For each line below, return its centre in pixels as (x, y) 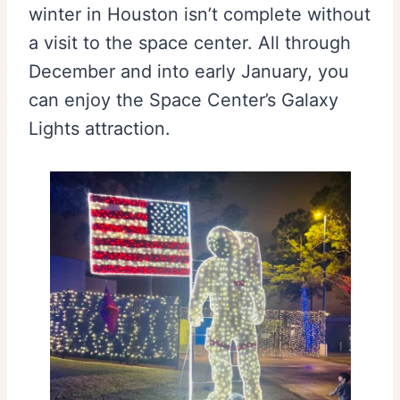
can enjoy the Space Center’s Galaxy (183, 100)
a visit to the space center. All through (190, 43)
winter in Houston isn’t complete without (200, 15)
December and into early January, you (189, 72)
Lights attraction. (100, 129)
